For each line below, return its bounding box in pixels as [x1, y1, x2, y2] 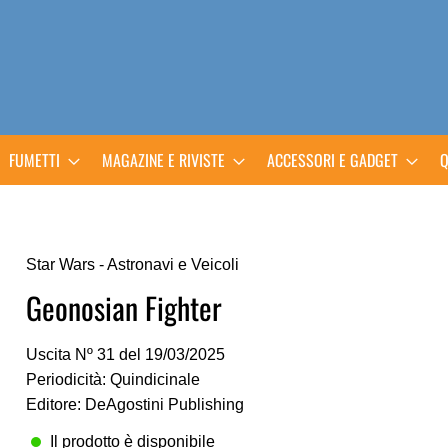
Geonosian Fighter [25, 285, 222, 330]
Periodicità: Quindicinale [25, 371, 200, 388]
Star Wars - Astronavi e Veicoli [25, 256, 239, 273]
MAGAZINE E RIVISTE [102, 148, 225, 172]
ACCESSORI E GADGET [267, 148, 398, 172]
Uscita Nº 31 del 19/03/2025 [25, 346, 225, 363]
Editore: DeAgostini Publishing [25, 396, 244, 413]
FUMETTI [9, 148, 60, 172]
